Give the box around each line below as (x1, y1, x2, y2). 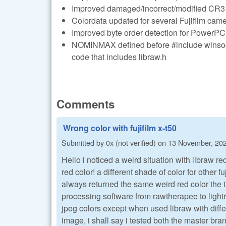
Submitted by (62, 137, 106, 148)
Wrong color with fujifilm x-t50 (63, 122, 177, 134)
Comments (56, 95, 115, 112)
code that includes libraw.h (72, 51, 166, 63)
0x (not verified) (106, 137, 156, 148)
